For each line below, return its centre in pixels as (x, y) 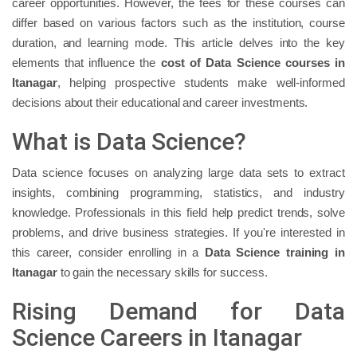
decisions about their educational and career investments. (160, 102)
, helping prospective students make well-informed (201, 82)
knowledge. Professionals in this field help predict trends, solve (178, 212)
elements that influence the (86, 62)
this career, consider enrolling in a (108, 252)
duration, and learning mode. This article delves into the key (178, 42)
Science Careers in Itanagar (157, 337)
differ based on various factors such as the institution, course (178, 22)
